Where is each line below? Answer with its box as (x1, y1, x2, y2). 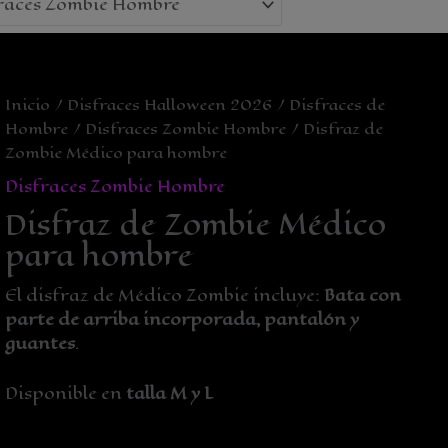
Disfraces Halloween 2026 (67, 94, 273, 116)
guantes (5, 330, 76, 356)
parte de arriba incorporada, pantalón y (5, 306, 360, 332)
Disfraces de (289, 94, 386, 116)
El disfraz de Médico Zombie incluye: (5, 282, 325, 308)
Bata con (324, 282, 402, 308)
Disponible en (5, 381, 127, 407)
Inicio (5, 94, 51, 116)
